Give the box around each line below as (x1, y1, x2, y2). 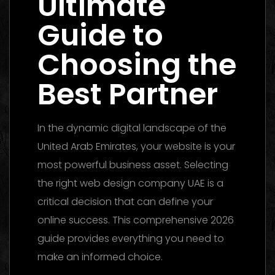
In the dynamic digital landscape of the (37, 121, 227, 135)
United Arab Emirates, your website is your (37, 139, 235, 153)
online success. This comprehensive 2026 (37, 213, 234, 227)
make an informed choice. (37, 250, 163, 264)
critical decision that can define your (37, 195, 213, 209)
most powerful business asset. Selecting (37, 158, 228, 172)
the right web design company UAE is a (37, 176, 223, 190)
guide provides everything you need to (37, 231, 224, 246)
